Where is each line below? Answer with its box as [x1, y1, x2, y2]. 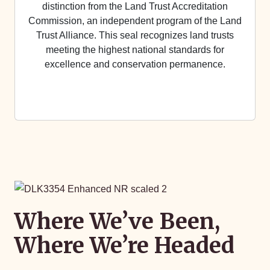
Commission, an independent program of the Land [28, 16, 242, 26]
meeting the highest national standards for [46, 45, 224, 55]
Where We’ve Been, [14, 207, 220, 235]
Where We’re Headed [14, 231, 234, 259]
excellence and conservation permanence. [45, 59, 225, 69]
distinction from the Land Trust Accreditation [42, 1, 228, 11]
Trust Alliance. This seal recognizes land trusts [36, 30, 234, 40]
